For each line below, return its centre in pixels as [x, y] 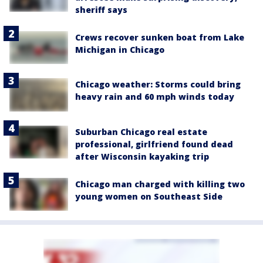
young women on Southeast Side [149, 196]
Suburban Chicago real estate [141, 131]
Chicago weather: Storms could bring [158, 85]
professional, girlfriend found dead [154, 144]
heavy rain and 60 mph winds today [155, 97]
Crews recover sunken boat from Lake [160, 38]
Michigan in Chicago [120, 50]
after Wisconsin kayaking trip [142, 156]
